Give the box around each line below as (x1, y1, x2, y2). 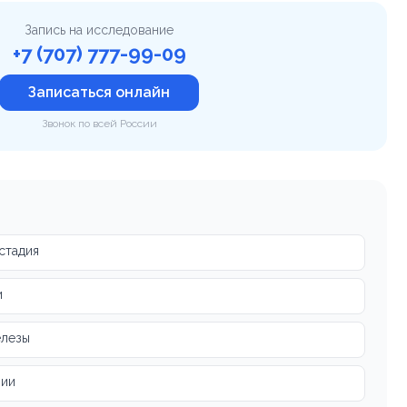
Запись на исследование (25, 22, 174, 37)
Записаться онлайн (28, 83, 170, 101)
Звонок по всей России (41, 116, 157, 130)
